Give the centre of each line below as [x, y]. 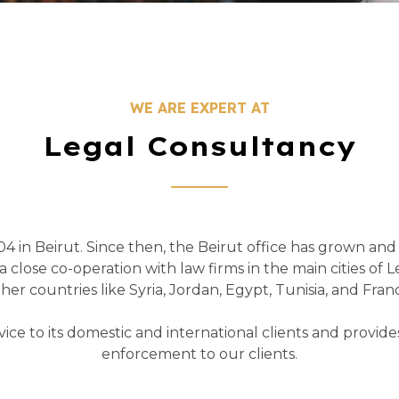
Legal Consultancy [199, 147]
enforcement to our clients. [199, 354]
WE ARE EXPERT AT [199, 108]
